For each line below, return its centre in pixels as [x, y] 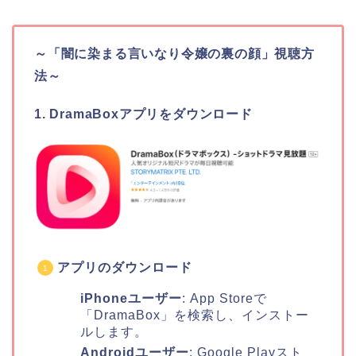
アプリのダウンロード [125, 267]
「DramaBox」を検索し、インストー [195, 315]
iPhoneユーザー [131, 298]
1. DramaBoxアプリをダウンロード [143, 114]
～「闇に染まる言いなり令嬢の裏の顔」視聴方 [174, 54]
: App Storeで [224, 298]
